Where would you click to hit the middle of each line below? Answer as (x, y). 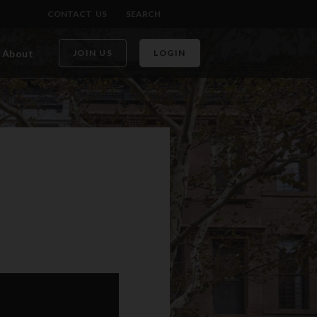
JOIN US (93, 53)
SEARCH (143, 14)
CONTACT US (77, 14)
